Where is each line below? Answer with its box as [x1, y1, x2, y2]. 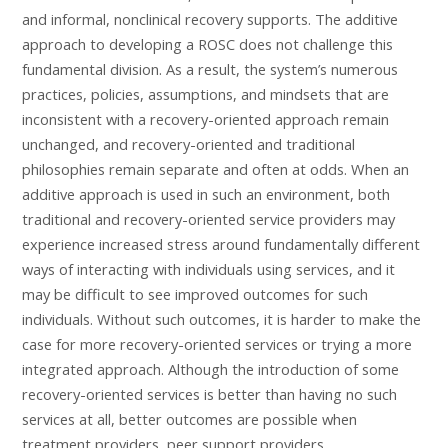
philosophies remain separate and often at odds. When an [22, 158, 409, 179]
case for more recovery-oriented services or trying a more [22, 333, 412, 354]
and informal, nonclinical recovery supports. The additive [22, 8, 398, 29]
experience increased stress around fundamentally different [22, 233, 420, 254]
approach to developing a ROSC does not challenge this [22, 33, 393, 54]
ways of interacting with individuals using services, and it [22, 258, 395, 279]
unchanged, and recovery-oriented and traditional [22, 133, 355, 154]
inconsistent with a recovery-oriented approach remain [22, 108, 389, 129]
